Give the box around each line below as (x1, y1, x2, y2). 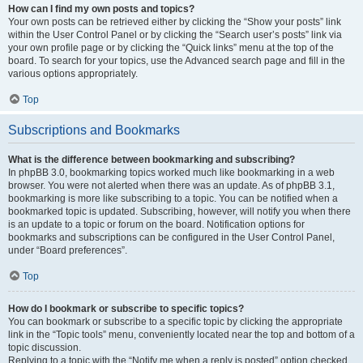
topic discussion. (8, 342, 81, 353)
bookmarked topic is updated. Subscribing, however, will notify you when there (8, 206, 351, 217)
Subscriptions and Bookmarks (8, 123, 180, 137)
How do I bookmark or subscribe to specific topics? (8, 303, 244, 314)
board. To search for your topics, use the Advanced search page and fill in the (8, 55, 345, 66)
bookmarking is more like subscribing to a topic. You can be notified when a (8, 193, 338, 204)
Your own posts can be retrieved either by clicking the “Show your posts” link (8, 16, 341, 28)
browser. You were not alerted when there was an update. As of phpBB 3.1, (8, 180, 335, 191)
